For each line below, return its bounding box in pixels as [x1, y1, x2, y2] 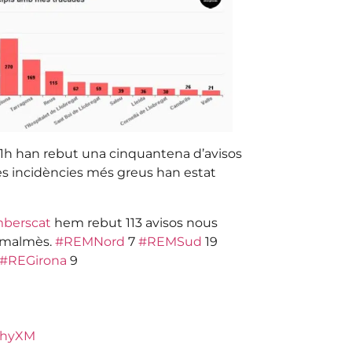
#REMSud [137, 234, 202, 250]
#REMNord [54, 234, 125, 250]
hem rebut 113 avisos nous [51, 215, 218, 231]
